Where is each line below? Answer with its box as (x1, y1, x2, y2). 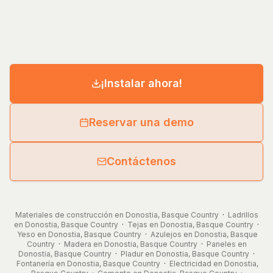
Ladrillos (227, 210, 258, 220)
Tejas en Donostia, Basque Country (127, 220, 253, 230)
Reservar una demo (89, 116, 194, 129)
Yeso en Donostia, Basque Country (17, 230, 141, 239)
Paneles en (206, 239, 247, 249)
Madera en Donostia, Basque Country (63, 239, 197, 249)
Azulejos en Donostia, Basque (151, 230, 258, 239)
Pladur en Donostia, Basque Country (121, 249, 249, 259)
